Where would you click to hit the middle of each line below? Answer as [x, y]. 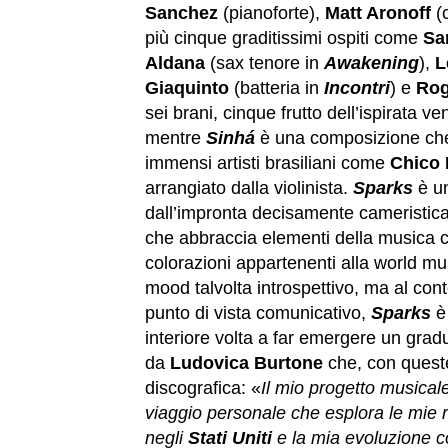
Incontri [357, 88]
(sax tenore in [264, 63]
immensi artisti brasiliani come [267, 163]
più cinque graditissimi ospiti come [284, 38]
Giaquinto [187, 88]
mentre [175, 138]
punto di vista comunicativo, [258, 313]
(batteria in [276, 88]
